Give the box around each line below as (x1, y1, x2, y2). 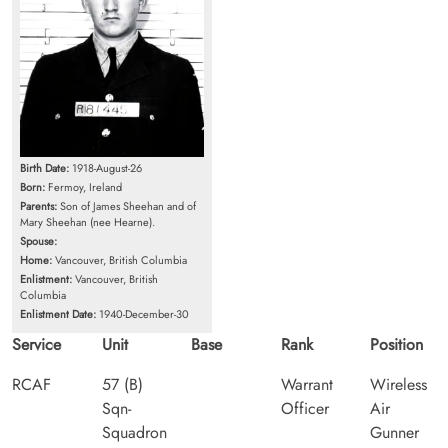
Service (12, 333, 61, 357)
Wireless (370, 373, 428, 397)
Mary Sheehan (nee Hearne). (20, 214, 155, 231)
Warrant (280, 373, 333, 397)
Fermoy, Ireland (45, 179, 122, 196)
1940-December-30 (96, 306, 189, 323)
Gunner (370, 421, 420, 445)
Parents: (20, 198, 57, 215)
